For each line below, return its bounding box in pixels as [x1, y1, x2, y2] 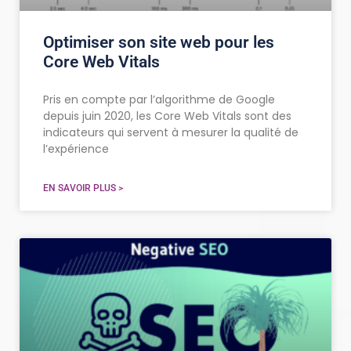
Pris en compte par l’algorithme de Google [43, 92, 275, 108]
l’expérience [43, 141, 109, 157]
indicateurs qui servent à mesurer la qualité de [43, 125, 299, 141]
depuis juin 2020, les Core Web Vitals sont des [43, 108, 291, 125]
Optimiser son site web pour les [43, 33, 274, 52]
